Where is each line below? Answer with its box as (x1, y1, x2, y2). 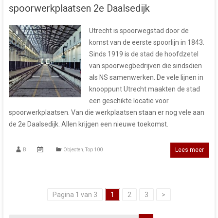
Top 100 (85, 147, 103, 153)
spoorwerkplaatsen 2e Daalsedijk (8, 2, 150, 15)
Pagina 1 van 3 (52, 191, 97, 199)
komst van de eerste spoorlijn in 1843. (89, 38, 204, 47)
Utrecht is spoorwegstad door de (89, 27, 189, 35)
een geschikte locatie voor (89, 97, 169, 105)
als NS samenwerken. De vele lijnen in (89, 73, 203, 82)
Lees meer (175, 146, 204, 154)
